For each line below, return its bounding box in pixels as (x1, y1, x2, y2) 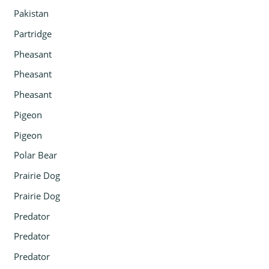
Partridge (14, 27, 52, 40)
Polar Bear (14, 149, 58, 162)
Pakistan (14, 7, 49, 20)
